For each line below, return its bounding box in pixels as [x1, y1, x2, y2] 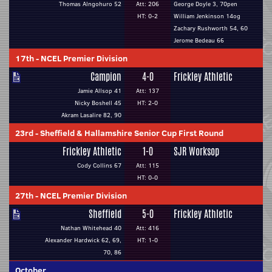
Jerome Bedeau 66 [174, 36, 224, 45]
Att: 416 [136, 223, 159, 233]
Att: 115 [136, 161, 159, 170]
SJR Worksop [174, 144, 219, 158]
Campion [90, 70, 121, 84]
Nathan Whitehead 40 [61, 223, 121, 233]
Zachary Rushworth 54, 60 [174, 24, 248, 33]
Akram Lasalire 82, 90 [61, 110, 121, 120]
